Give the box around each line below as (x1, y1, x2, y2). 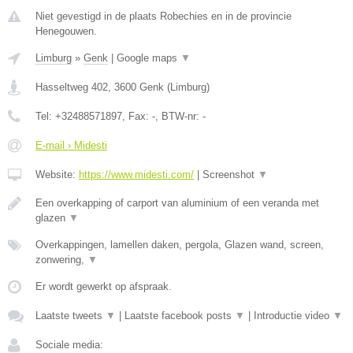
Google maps (117, 52, 180, 64)
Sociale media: (35, 339, 103, 351)
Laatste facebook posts (124, 310, 235, 321)
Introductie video (254, 310, 333, 321)
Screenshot (203, 169, 258, 180)
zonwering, (35, 254, 87, 266)
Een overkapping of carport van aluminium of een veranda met (35, 197, 319, 209)
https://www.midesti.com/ (79, 169, 194, 180)
